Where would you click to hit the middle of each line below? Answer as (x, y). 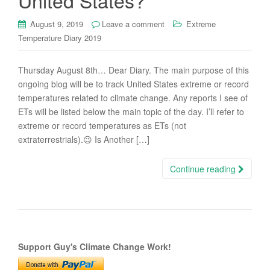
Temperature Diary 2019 (60, 38)
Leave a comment (133, 24)
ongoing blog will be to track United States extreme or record (133, 84)
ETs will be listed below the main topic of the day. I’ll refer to (131, 111)
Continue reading (204, 169)
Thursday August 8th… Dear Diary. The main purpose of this (133, 70)
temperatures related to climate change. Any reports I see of (133, 98)
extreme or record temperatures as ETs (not (102, 125)
